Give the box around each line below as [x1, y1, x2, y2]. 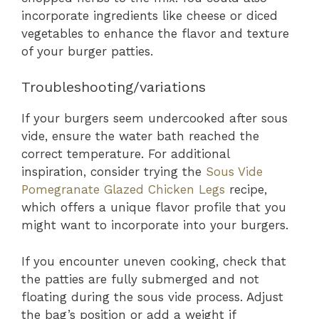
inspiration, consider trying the [21, 164, 206, 179]
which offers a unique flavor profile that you [21, 200, 286, 215]
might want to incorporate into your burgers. [21, 218, 288, 233]
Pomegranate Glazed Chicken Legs [21, 182, 225, 197]
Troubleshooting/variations [21, 78, 206, 96]
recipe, [225, 182, 267, 197]
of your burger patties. [21, 43, 153, 58]
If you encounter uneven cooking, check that [21, 253, 286, 268]
